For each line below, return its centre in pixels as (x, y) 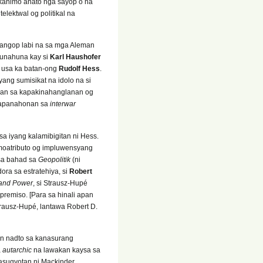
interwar (63, 104)
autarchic (17, 250)
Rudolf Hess (79, 69)
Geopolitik (54, 159)
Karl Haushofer (75, 57)
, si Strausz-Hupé (60, 183)
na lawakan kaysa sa (66, 250)
